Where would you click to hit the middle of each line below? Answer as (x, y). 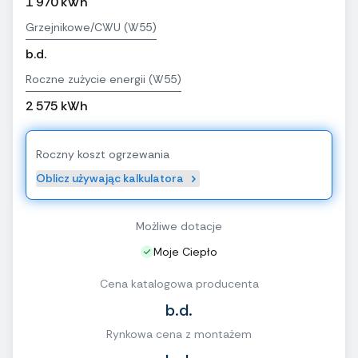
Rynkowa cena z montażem (179, 334)
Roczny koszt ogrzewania (103, 155)
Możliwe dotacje (179, 227)
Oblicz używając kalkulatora (110, 179)
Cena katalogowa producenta (179, 284)
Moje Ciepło (185, 252)
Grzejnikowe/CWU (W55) (91, 28)
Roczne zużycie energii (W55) (103, 80)
